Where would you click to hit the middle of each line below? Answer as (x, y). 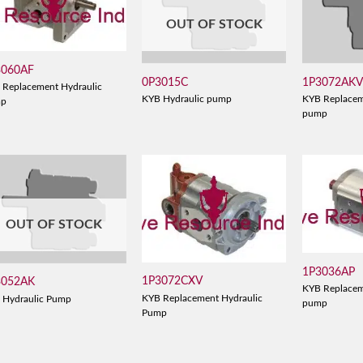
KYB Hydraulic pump (187, 100)
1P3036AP (329, 271)
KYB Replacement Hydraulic (203, 298)
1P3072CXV (173, 281)
